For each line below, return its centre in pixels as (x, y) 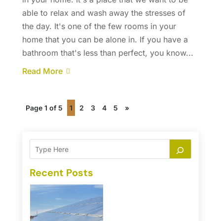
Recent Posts (61, 173)
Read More (42, 71)
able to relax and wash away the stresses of (104, 13)
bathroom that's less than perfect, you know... (108, 53)
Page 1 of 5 (44, 108)
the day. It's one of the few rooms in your (99, 26)
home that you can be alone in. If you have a (105, 40)
